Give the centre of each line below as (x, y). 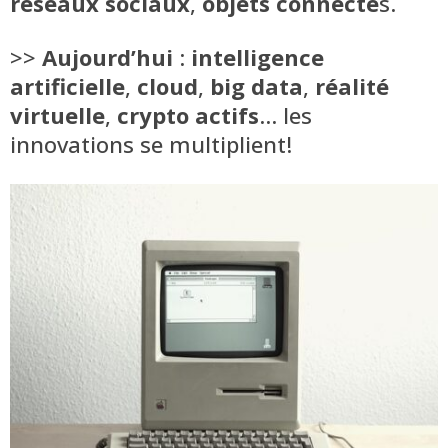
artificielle (67, 85)
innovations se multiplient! (151, 143)
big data (256, 85)
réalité (352, 85)
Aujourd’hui (107, 56)
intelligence (257, 56)
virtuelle (57, 114)
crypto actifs (188, 114)
